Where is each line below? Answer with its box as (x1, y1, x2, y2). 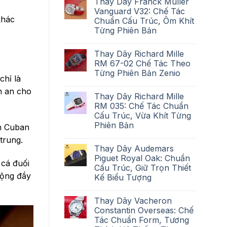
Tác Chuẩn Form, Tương (94, 214, 189, 225)
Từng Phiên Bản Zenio (94, 67, 180, 78)
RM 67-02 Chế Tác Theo (94, 58, 191, 68)
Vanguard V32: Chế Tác (94, 6, 185, 16)
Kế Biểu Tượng (94, 172, 152, 182)
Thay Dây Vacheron (94, 195, 172, 206)
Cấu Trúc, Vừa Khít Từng (94, 110, 191, 121)
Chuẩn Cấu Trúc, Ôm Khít (94, 15, 194, 26)
